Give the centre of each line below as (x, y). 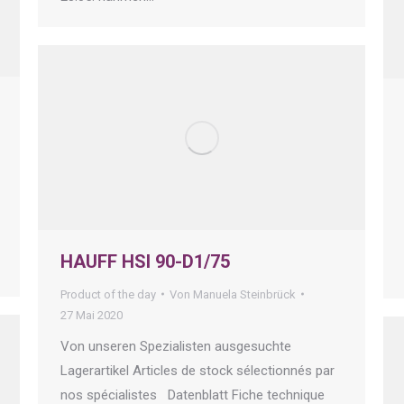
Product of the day (108, 294)
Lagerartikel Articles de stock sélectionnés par (197, 370)
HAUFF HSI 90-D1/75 (145, 261)
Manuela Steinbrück (244, 294)
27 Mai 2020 (92, 315)
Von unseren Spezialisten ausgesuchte (176, 346)
